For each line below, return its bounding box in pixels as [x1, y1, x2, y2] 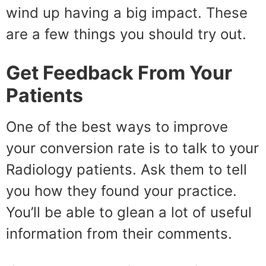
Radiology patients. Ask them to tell [6, 161, 247, 178]
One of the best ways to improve [6, 118, 228, 135]
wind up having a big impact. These [6, 4, 248, 21]
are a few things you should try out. [6, 26, 246, 43]
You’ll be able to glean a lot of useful [6, 204, 252, 221]
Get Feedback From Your [6, 61, 232, 84]
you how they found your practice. [6, 182, 237, 199]
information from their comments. [6, 225, 232, 242]
